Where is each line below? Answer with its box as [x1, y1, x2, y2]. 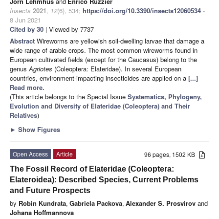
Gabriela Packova [69, 198, 122, 208]
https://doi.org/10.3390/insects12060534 [83, 5, 201, 15]
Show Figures [16, 124, 60, 134]
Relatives [10, 110, 37, 120]
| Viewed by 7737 [44, 24, 94, 34]
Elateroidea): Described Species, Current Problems [10, 175, 198, 184]
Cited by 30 [10, 24, 44, 34]
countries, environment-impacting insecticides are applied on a [10, 73, 188, 83]
